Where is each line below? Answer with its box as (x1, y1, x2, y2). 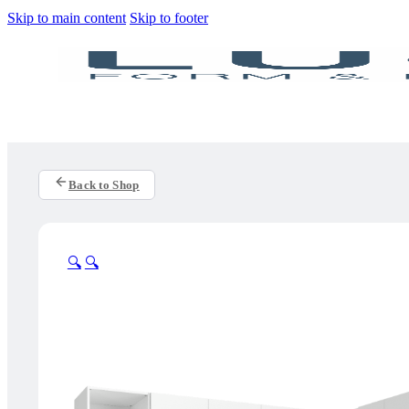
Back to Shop (68, 177, 140, 192)
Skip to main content (7, 10, 126, 26)
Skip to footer (130, 10, 208, 26)
